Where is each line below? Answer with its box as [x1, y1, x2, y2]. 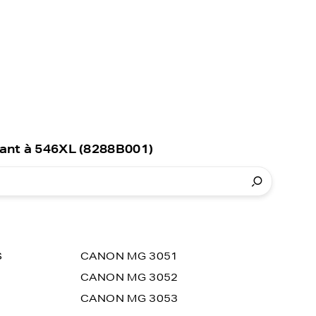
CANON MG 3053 [80, 292, 178, 305]
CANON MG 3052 [80, 271, 178, 284]
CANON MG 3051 [80, 250, 178, 262]
